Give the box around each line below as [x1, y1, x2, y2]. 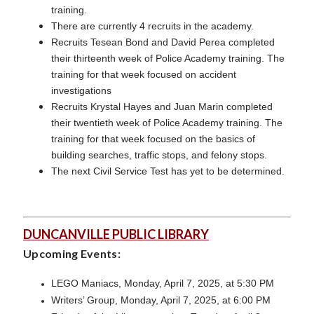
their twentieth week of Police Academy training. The [51, 116, 282, 128]
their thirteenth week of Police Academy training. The [51, 52, 285, 64]
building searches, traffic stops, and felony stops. [51, 149, 267, 161]
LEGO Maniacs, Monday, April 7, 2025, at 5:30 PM [51, 277, 274, 289]
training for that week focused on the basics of [51, 132, 255, 144]
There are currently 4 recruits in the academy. [51, 20, 254, 32]
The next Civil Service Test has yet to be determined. [51, 165, 285, 177]
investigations [51, 84, 111, 96]
